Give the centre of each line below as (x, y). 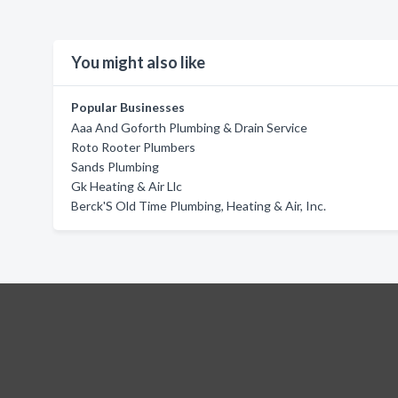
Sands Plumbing (115, 167)
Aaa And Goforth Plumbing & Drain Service (189, 127)
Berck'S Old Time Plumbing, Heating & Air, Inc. (199, 206)
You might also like (138, 62)
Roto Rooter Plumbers (133, 147)
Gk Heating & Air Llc (127, 186)
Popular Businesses (128, 107)
